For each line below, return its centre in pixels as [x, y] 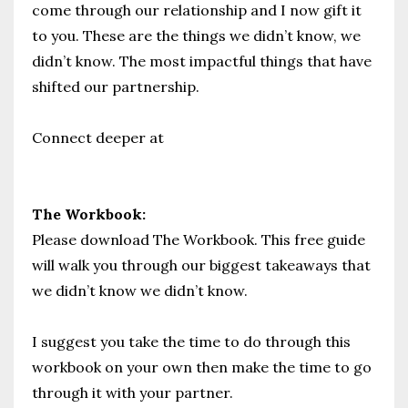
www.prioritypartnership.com [137, 163]
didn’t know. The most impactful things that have [202, 61]
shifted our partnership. [116, 87]
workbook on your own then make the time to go [202, 367]
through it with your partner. [133, 393]
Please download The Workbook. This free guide [199, 240]
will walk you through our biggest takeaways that [201, 265]
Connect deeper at [98, 138]
